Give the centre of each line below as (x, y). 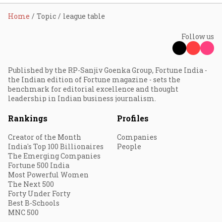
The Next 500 (31, 184)
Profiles (133, 118)
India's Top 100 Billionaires (56, 146)
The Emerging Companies (54, 156)
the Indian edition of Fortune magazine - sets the (94, 80)
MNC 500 (23, 212)
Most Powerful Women (48, 175)
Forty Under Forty (39, 194)
